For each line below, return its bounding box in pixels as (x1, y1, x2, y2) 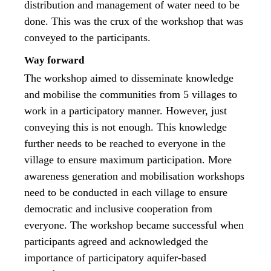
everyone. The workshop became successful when (24, 219, 244, 232)
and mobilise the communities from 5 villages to (24, 88, 237, 101)
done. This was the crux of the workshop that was (24, 15, 243, 27)
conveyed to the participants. (24, 31, 151, 44)
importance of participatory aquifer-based (24, 252, 206, 264)
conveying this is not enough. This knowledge (24, 121, 227, 134)
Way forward (24, 54, 84, 66)
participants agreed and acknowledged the (24, 235, 208, 248)
